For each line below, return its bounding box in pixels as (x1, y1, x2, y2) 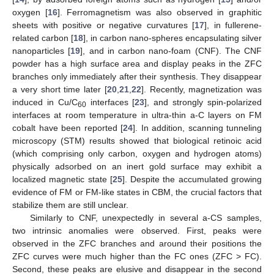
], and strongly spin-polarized (144, 97, 262, 107)
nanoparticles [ (12, 45, 71, 56)
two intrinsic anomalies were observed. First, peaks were (12, 225, 262, 235)
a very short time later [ (12, 84, 107, 94)
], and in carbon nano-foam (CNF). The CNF (80, 45, 262, 56)
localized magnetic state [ (12, 174, 113, 184)
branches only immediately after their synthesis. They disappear (12, 71, 262, 81)
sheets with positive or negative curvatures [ (12, 20, 194, 30)
